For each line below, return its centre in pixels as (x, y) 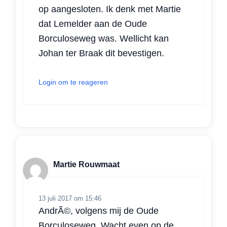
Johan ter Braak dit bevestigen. (101, 53)
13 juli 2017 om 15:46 (70, 198)
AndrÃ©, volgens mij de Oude (99, 211)
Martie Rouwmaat (86, 165)
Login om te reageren (73, 82)
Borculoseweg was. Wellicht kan (104, 38)
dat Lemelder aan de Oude (93, 24)
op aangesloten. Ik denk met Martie (110, 9)
